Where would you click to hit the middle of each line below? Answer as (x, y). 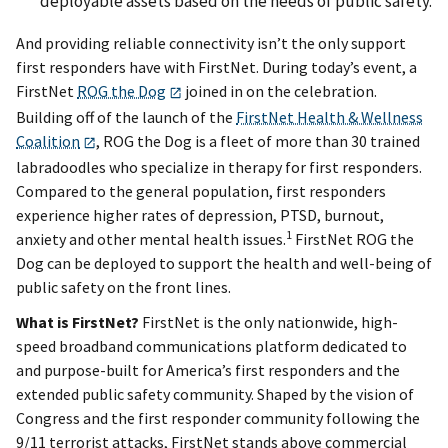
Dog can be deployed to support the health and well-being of (224, 262)
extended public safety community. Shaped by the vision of (215, 394)
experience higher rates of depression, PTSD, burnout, (200, 214)
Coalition (48, 140)
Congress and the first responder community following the (218, 418)
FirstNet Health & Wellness (329, 116)
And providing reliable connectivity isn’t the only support (211, 42)
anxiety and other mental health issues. (151, 238)
